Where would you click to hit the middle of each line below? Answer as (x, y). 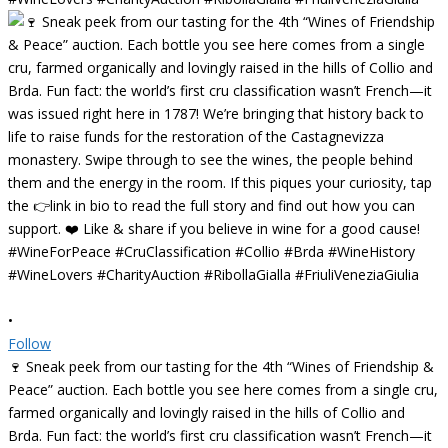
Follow (29, 343)
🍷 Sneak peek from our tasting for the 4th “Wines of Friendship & (221, 366)
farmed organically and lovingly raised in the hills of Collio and (206, 412)
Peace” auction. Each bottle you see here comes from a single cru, (223, 389)
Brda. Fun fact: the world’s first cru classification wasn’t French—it (220, 435)
